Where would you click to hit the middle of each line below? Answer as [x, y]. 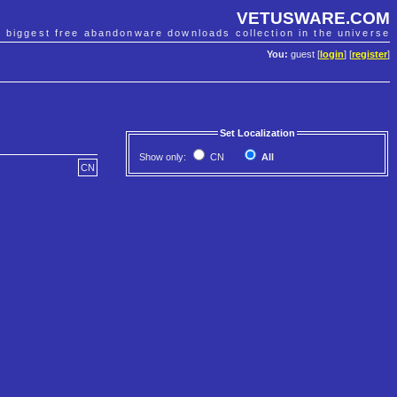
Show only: [164, 157]
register [370, 54]
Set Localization [257, 133]
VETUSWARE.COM [313, 18]
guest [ [304, 54]
